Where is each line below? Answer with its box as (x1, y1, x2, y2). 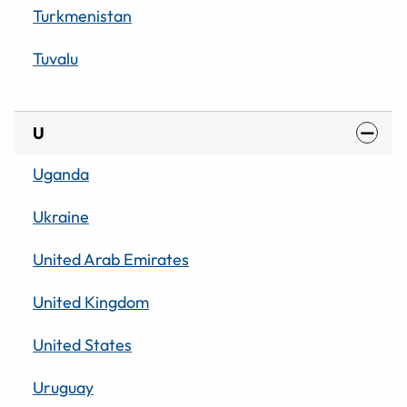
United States (33, 333, 132, 355)
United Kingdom (33, 291, 149, 313)
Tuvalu (33, 47, 78, 69)
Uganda (33, 163, 89, 184)
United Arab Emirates (33, 248, 189, 270)
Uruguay (33, 376, 94, 398)
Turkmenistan (33, 5, 132, 26)
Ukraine (33, 205, 89, 227)
